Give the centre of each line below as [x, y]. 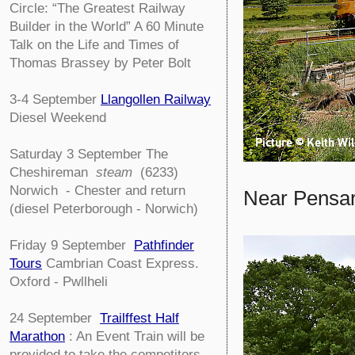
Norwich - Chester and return [97, 190]
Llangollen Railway [156, 99]
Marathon [37, 336]
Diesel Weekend [58, 117]
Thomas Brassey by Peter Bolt [100, 63]
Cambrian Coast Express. [122, 263]
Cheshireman [53, 172]
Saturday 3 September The [89, 154]
